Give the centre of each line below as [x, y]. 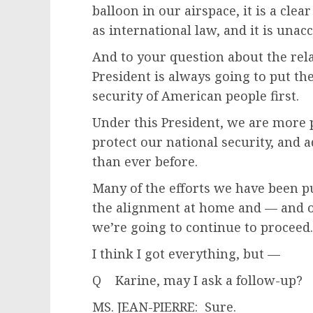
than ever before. [145, 161]
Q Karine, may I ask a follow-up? [199, 280]
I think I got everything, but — [186, 254]
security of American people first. [196, 96]
